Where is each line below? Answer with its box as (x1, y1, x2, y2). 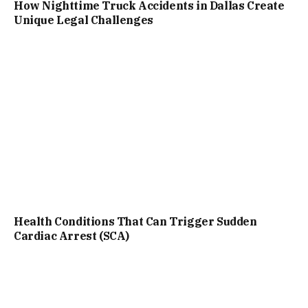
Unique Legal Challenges (14, 13, 153, 27)
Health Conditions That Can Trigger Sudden (14, 214, 257, 228)
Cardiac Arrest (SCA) (14, 228, 130, 243)
